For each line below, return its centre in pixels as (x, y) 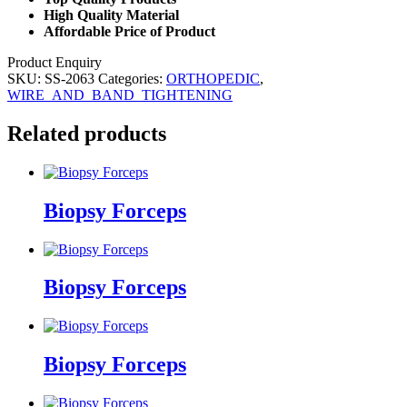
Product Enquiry (55, 62)
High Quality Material (111, 15)
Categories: (132, 78)
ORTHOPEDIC (213, 78)
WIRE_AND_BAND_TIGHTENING (120, 94)
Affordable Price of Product (129, 31)
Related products (87, 133)
